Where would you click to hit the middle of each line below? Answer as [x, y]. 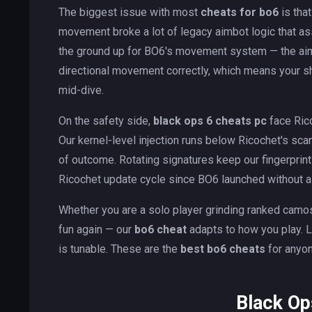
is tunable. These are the [119, 249]
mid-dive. [81, 91]
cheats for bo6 [240, 13]
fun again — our [96, 230]
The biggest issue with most [130, 13]
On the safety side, [106, 121]
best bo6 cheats [223, 249]
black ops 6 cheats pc [210, 121]
